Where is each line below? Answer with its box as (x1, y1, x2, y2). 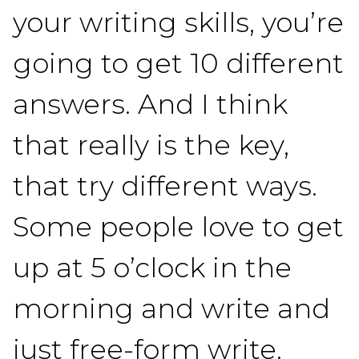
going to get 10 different (13, 46, 344, 80)
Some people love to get (13, 210, 344, 244)
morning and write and (13, 292, 330, 325)
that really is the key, (13, 128, 289, 162)
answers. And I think (13, 87, 288, 121)
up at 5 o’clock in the (13, 251, 292, 284)
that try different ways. (13, 169, 317, 203)
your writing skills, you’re (13, 6, 344, 39)
